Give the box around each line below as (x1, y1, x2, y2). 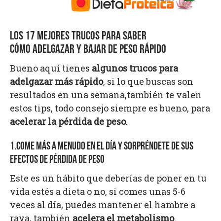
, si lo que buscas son (103, 75, 193, 88)
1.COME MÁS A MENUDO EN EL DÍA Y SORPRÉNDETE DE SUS (10, 141, 193, 153)
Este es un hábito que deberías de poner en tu (10, 172, 207, 184)
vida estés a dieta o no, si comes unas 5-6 (10, 185, 185, 198)
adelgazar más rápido (10, 75, 103, 88)
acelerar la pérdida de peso (10, 115, 126, 128)
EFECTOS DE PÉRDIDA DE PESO (10, 154, 105, 166)
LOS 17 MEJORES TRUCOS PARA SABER (10, 31, 147, 43)
